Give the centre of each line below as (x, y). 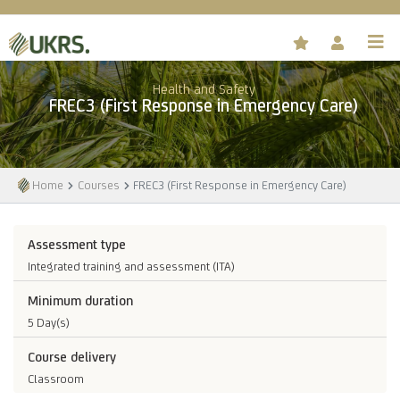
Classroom (56, 379)
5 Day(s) (49, 322)
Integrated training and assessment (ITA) (131, 266)
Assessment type (77, 244)
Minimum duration (80, 300)
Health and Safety (204, 89)
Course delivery (72, 357)
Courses (98, 184)
